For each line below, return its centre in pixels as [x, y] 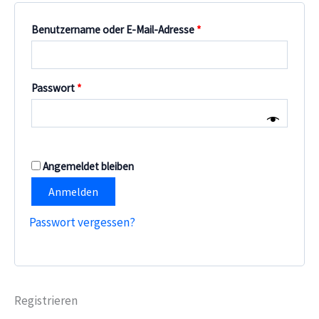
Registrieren [46, 300]
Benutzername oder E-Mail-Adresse [114, 29]
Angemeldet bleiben [88, 166]
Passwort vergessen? [82, 222]
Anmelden [73, 191]
